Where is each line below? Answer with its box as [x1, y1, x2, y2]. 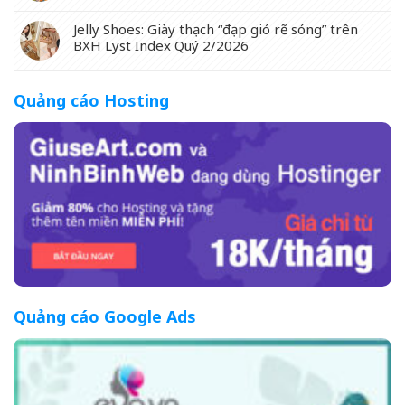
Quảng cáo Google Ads [14, 306, 196, 328]
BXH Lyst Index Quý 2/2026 [73, 35, 249, 54]
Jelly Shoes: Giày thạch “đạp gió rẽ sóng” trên [73, 19, 358, 38]
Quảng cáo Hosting [14, 89, 169, 111]
